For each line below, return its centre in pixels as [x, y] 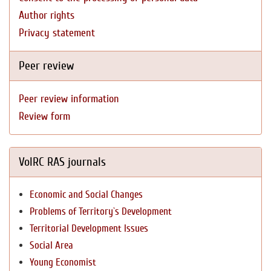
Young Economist [63, 262]
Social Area [51, 245]
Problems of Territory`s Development [101, 211]
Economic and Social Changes [86, 194]
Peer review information [69, 99]
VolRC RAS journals [62, 162]
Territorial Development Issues [89, 228]
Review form [44, 116]
